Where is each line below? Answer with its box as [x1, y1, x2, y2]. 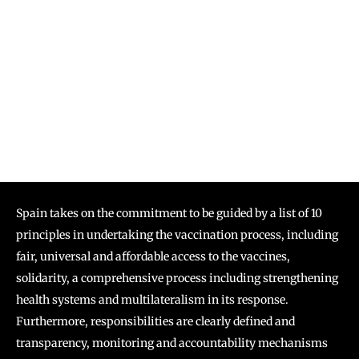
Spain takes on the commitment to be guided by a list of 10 [16, 206, 322, 220]
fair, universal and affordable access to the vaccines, [16, 249, 290, 264]
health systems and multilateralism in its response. [16, 292, 288, 307]
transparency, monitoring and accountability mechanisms [16, 336, 328, 350]
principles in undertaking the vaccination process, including [16, 228, 338, 242]
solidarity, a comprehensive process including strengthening [16, 271, 338, 285]
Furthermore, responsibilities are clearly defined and [16, 314, 295, 329]
